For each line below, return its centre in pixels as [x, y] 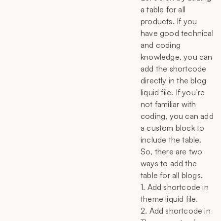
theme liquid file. [169, 199]
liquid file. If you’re [173, 92]
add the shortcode [174, 68]
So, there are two [172, 151]
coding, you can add [177, 116]
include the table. [171, 139]
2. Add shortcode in [176, 210]
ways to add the [169, 163]
